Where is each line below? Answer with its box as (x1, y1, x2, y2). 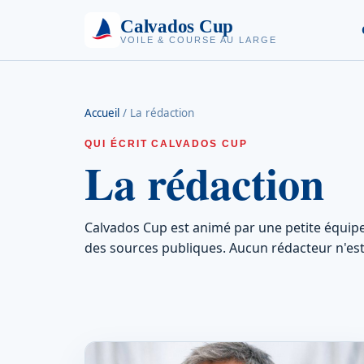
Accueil (84, 106, 119, 120)
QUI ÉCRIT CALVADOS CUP (84, 138, 248, 149)
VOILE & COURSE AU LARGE (120, 34, 277, 45)
